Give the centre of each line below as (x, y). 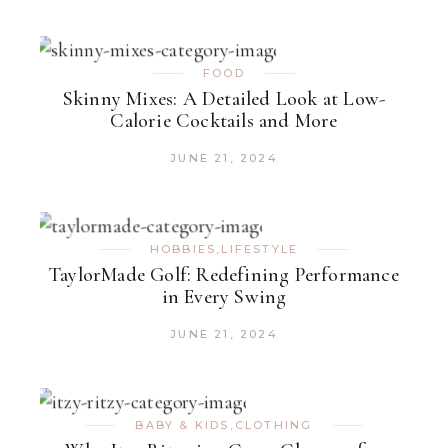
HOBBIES (183, 249)
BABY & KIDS (182, 425)
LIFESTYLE (260, 249)
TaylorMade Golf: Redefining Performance (224, 275)
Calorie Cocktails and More (224, 121)
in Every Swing (224, 297)
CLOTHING (273, 425)
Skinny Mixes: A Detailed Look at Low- (224, 99)
